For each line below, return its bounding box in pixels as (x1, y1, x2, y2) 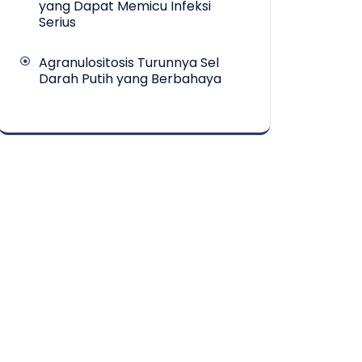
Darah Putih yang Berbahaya (39, 69, 221, 89)
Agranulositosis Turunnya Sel (39, 53, 219, 73)
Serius (39, 13, 76, 32)
